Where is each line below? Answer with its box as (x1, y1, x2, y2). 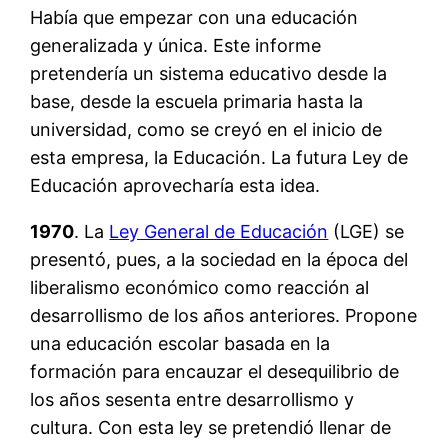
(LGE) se (328, 220, 405, 242)
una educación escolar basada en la (30, 332, 331, 354)
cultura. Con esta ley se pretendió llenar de (30, 416, 392, 438)
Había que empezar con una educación (30, 6, 359, 28)
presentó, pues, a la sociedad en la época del (30, 248, 409, 270)
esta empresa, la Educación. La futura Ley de (30, 146, 409, 168)
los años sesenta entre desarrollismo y (30, 388, 355, 410)
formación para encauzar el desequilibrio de (30, 360, 400, 382)
